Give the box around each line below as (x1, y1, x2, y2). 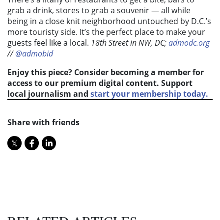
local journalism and (7, 88, 90, 100)
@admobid (15, 48, 53, 59)
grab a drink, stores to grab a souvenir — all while (7, 5, 191, 16)
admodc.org (168, 37, 210, 49)
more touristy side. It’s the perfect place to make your (7, 27, 205, 38)
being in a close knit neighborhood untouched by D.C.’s (7, 16, 211, 27)
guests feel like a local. (7, 37, 91, 49)
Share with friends (7, 117, 80, 128)
